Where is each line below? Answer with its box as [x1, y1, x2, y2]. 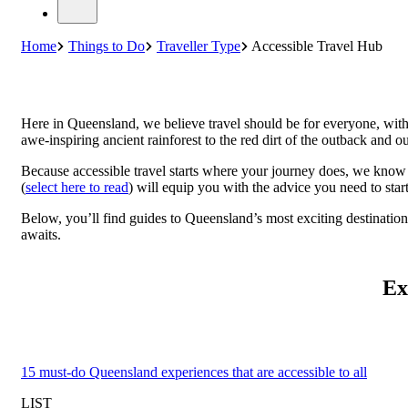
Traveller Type [157, 38, 240, 55]
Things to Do [68, 38, 145, 55]
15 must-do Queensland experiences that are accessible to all [21, 363, 367, 380]
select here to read [25, 179, 128, 196]
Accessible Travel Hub [251, 38, 382, 55]
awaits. [21, 227, 61, 243]
